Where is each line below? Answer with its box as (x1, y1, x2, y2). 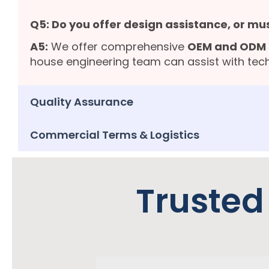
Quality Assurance (30, 94, 133, 110)
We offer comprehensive (48, 39, 187, 55)
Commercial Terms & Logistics (30, 127, 199, 143)
